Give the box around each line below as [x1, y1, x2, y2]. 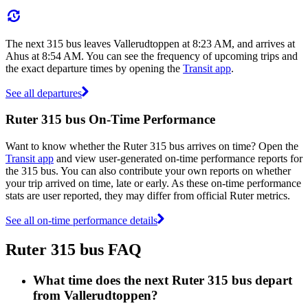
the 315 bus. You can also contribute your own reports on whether [5, 164, 291, 177]
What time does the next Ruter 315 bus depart [33, 272, 292, 287]
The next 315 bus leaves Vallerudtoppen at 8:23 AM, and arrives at [5, 37, 295, 49]
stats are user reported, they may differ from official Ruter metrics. [5, 189, 290, 201]
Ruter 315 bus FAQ [5, 240, 142, 258]
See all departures [5, 87, 82, 99]
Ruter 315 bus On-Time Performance [5, 112, 215, 127]
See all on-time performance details [5, 214, 157, 226]
